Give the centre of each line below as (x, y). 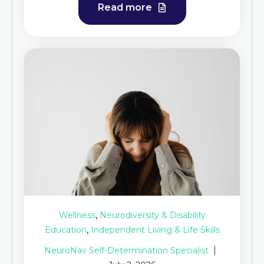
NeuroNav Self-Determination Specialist (126, 250)
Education (65, 230)
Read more (126, 7)
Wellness (77, 215)
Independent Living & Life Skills (155, 230)
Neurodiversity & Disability (152, 215)
